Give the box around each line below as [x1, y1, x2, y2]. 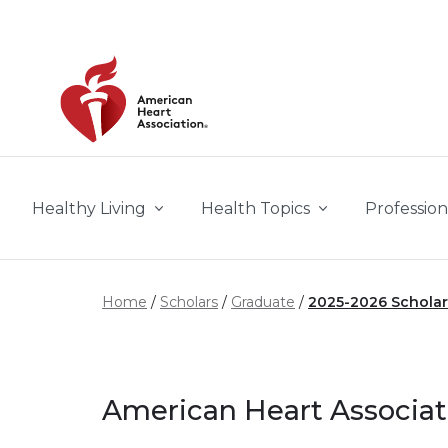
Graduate [231, 293, 295, 311]
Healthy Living [32, 199, 146, 218]
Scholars [160, 293, 218, 311]
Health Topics [201, 199, 310, 218]
